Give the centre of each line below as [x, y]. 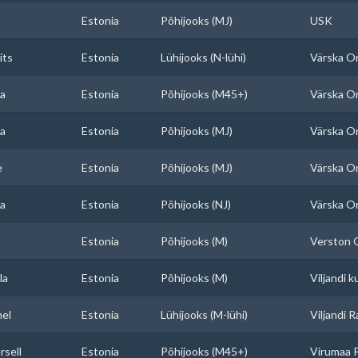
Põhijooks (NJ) [196, 204]
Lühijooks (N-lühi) [203, 57]
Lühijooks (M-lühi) [204, 314]
